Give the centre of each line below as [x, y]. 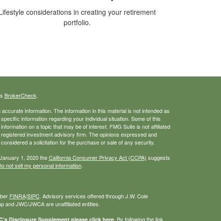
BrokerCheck [20, 95]
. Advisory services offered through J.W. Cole [93, 196]
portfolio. [77, 22]
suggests [158, 158]
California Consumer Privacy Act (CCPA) [97, 158]
